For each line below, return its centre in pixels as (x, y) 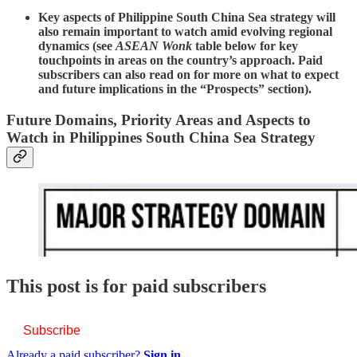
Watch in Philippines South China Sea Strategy (161, 138)
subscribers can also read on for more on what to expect (188, 75)
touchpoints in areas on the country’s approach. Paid (180, 61)
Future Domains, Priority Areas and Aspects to (159, 120)
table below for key (245, 46)
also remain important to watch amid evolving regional (185, 32)
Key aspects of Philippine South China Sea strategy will (187, 18)
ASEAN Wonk (154, 46)
